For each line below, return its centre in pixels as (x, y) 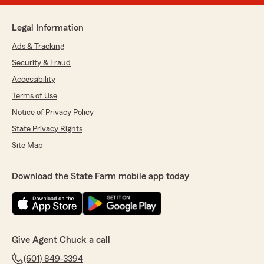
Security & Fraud (41, 63)
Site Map (27, 146)
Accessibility (34, 80)
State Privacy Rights (47, 129)
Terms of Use (34, 96)
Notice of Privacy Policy (53, 113)
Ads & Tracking (38, 47)
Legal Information (48, 28)
